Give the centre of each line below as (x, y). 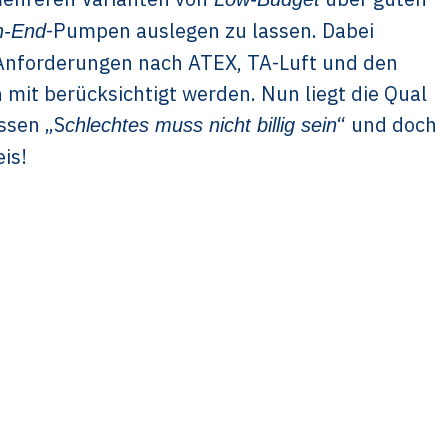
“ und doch (387, 124)
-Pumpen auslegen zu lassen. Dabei (210, 30)
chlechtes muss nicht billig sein (201, 125)
